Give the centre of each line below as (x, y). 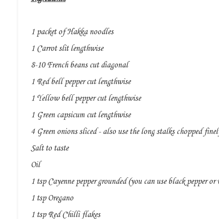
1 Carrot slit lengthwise (67, 49)
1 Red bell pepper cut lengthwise (81, 82)
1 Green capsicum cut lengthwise (81, 115)
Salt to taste (50, 149)
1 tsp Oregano (52, 198)
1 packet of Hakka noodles (72, 32)
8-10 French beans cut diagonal (79, 66)
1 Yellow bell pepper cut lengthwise (86, 99)
